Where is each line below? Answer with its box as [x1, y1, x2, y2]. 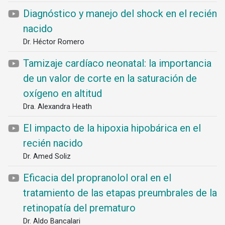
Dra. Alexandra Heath [23, 102, 92, 111]
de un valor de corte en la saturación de [23, 72, 197, 84]
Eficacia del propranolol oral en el [23, 172, 171, 184]
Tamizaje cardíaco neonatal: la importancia [23, 57, 211, 69]
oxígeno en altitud [23, 87, 102, 99]
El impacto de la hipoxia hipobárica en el [23, 122, 201, 134]
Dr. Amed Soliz [23, 152, 71, 161]
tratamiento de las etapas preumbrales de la [23, 187, 217, 199]
